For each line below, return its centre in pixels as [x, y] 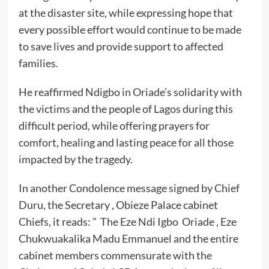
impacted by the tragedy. [75, 159]
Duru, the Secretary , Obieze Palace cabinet [118, 204]
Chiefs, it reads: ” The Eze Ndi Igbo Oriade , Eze [127, 221]
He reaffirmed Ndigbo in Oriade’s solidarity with [130, 92]
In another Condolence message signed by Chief [129, 188]
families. [38, 63]
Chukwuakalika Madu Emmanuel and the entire [128, 238]
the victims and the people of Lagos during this [125, 108]
